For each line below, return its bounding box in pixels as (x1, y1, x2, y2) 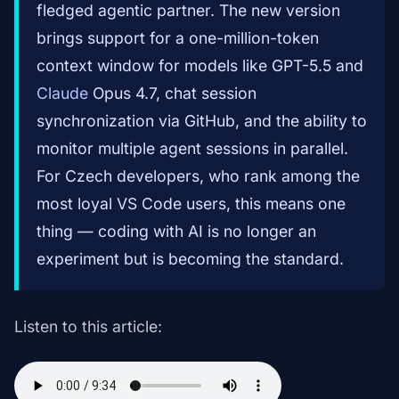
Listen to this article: (14, 317, 162, 337)
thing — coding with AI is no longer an (37, 222, 316, 241)
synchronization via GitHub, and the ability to (37, 111, 367, 131)
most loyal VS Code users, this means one (37, 194, 346, 214)
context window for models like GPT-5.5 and (37, 56, 363, 76)
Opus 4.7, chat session (88, 84, 256, 103)
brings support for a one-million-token (37, 28, 319, 48)
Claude (37, 84, 88, 103)
